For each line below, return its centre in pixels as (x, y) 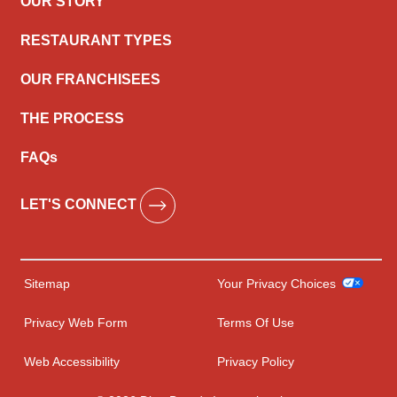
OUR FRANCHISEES (90, 79)
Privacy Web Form (76, 323)
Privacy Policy (256, 362)
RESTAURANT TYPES (96, 40)
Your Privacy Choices (278, 284)
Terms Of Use (256, 323)
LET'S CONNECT (80, 205)
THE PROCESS (72, 118)
